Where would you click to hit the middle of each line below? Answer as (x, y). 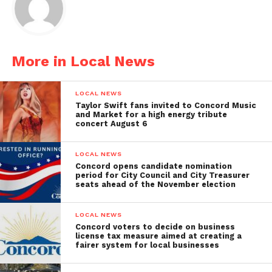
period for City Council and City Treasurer (163, 175)
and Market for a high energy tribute (151, 114)
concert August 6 (112, 123)
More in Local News (83, 61)
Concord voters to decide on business (155, 226)
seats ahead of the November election (156, 184)
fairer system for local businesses (148, 245)
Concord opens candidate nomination (154, 166)
